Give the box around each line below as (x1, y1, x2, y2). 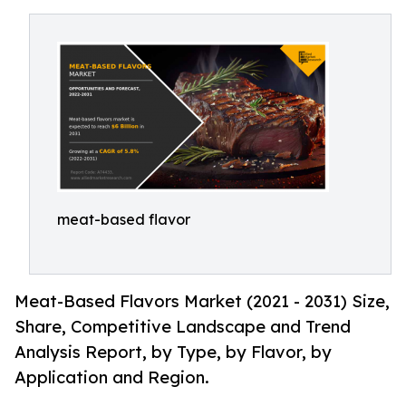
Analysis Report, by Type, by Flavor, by (14, 342, 332, 362)
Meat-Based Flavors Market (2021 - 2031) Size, (14, 291, 390, 312)
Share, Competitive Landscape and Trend (14, 316, 351, 337)
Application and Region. (14, 367, 209, 388)
